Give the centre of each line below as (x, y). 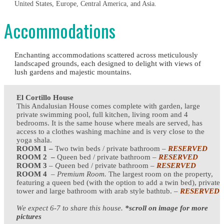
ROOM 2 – (37, 157)
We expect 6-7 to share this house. (71, 208)
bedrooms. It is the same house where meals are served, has (109, 123)
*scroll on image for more (166, 208)
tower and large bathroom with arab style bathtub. (94, 191)
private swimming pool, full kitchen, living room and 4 (102, 114)
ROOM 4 (32, 174)
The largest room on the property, (160, 174)
